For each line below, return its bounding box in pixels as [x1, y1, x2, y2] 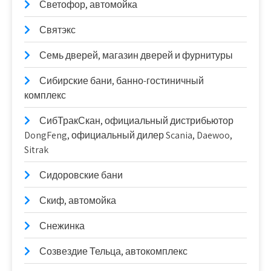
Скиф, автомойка [39, 194, 116, 207]
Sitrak [24, 143, 48, 156]
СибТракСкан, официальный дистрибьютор [39, 114, 233, 127]
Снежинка [39, 220, 85, 232]
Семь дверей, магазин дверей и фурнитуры [39, 49, 233, 62]
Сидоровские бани [39, 169, 123, 181]
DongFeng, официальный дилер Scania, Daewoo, [24, 129, 232, 142]
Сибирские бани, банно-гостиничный [39, 74, 204, 87]
